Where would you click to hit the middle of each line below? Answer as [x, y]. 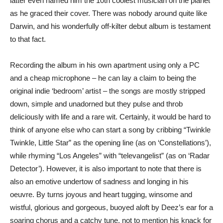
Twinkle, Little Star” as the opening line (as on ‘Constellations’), [111, 142]
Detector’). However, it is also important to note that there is [106, 168]
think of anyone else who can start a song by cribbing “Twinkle [110, 129]
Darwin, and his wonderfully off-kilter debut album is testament [110, 26]
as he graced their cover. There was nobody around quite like [109, 13]
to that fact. [28, 39]
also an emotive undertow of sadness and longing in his [99, 181]
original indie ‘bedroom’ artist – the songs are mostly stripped [108, 91]
